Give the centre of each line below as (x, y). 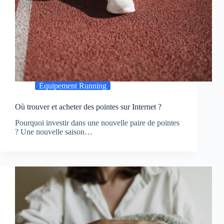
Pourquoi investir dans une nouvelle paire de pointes (97, 123)
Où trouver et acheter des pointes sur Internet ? (88, 106)
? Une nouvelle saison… (54, 132)
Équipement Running (73, 85)
